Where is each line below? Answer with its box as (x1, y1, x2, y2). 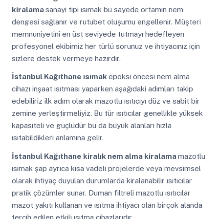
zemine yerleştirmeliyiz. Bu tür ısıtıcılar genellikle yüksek (11, 109, 203, 118)
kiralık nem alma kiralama (83, 152, 178, 160)
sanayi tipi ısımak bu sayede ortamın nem (45, 5, 183, 14)
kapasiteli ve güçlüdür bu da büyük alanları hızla (11, 121, 172, 130)
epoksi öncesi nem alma (108, 72, 190, 81)
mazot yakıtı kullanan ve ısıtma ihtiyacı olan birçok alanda (11, 200, 202, 209)
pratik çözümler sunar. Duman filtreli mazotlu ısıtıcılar (11, 188, 191, 197)
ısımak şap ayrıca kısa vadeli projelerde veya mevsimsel (11, 164, 201, 173)
